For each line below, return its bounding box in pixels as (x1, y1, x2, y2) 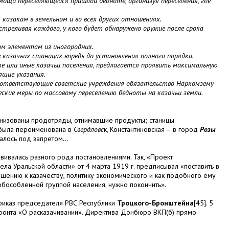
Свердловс (74, 125, 104, 134)
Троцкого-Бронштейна (117, 198, 194, 208)
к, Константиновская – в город (104, 125, 200, 134)
